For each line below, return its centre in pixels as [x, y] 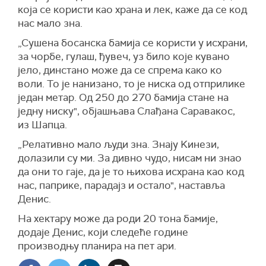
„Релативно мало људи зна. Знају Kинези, [118, 144]
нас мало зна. [50, 23]
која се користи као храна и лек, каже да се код [132, 9]
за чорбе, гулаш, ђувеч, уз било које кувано [124, 56]
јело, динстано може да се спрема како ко [120, 70]
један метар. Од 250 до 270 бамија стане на [123, 97]
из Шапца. [42, 125]
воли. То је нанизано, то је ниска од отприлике [132, 84]
